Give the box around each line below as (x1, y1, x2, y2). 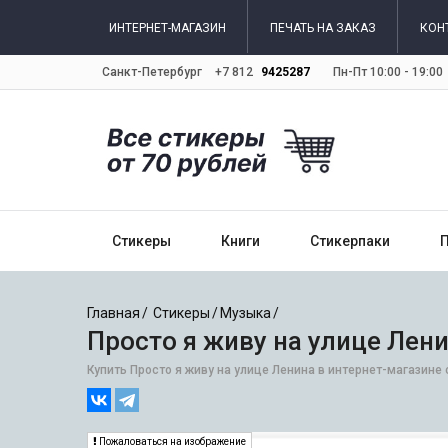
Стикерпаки (310, 232, 390, 249)
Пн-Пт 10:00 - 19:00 (333, 65, 443, 79)
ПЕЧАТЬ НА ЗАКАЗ (270, 21, 376, 35)
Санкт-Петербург (102, 65, 202, 79)
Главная (87, 304, 140, 321)
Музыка (220, 304, 271, 321)
